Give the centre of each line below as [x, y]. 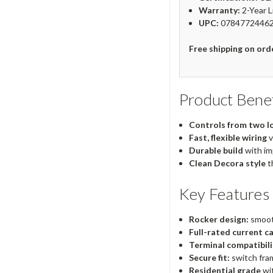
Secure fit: [209, 258]
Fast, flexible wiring [228, 138]
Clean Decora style [227, 163]
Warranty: [219, 10]
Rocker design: [218, 219]
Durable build [216, 151]
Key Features [224, 194]
